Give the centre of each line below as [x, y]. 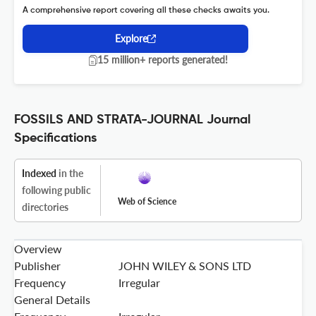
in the [70, 174]
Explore [131, 39]
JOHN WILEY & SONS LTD [185, 266]
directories [45, 207]
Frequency [40, 283]
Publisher [37, 266]
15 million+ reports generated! [162, 60]
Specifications [55, 139]
